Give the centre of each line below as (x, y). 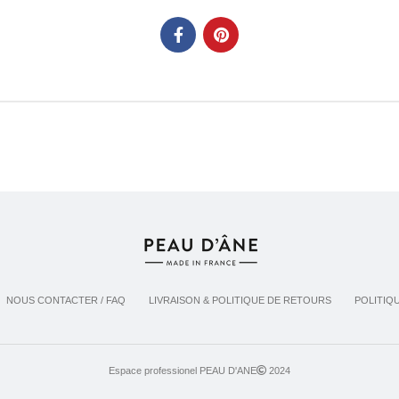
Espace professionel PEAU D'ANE (183, 370)
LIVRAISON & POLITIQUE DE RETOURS (240, 300)
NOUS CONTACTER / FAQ (65, 300)
